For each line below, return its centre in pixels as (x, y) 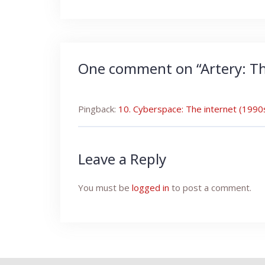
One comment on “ (139, 69)
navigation (122, 16)
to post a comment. (210, 188)
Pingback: (98, 109)
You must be (105, 188)
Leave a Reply (122, 159)
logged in (151, 188)
